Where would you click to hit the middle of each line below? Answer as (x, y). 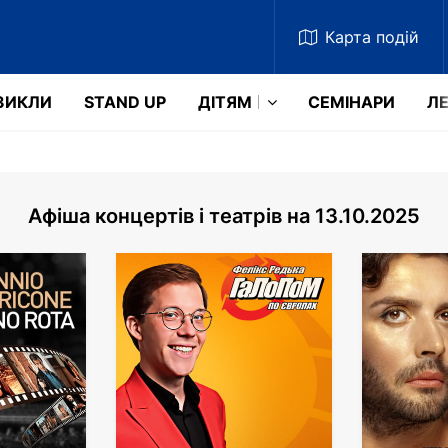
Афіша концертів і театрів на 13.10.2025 (224, 216)
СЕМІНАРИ (351, 102)
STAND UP (125, 102)
